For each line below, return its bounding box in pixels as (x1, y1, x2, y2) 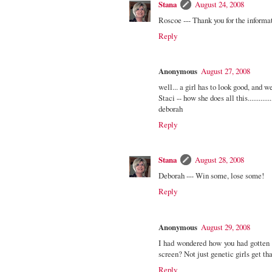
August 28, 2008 (195, 154, 244, 166)
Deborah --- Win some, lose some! (158, 170, 264, 182)
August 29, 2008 (201, 221, 250, 233)
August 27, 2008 (201, 66, 250, 77)
